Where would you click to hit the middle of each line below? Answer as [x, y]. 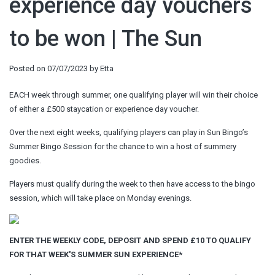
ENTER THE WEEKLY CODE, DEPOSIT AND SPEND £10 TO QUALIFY [130, 240]
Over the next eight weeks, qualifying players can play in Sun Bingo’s [129, 132]
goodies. [25, 160]
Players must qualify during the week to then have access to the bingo [132, 184]
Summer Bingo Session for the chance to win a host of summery [123, 146]
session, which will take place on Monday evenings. [100, 198]
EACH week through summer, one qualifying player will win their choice [134, 95]
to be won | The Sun [106, 39]
